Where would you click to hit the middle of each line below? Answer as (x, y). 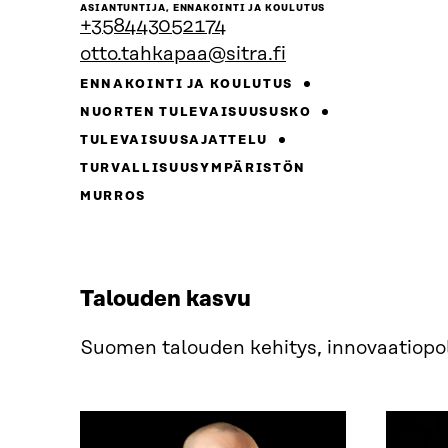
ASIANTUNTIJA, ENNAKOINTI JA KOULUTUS (203, 8)
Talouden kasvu (165, 300)
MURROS (113, 197)
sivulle (277, 23)
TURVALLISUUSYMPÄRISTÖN (193, 169)
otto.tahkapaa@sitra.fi (183, 55)
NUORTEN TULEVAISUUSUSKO (198, 113)
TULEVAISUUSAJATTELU (176, 141)
